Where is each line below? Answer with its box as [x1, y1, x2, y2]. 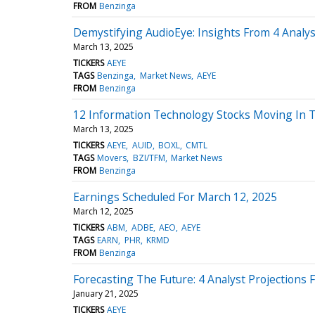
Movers [97, 151, 127, 164]
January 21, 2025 [73, 287, 139, 300]
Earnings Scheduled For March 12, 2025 [73, 188, 277, 205]
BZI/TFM [132, 151, 165, 164]
